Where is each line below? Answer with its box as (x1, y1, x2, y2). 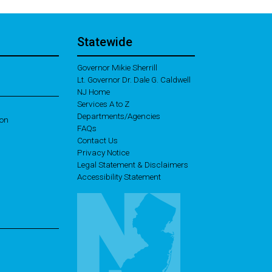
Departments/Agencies (77, 111, 160, 121)
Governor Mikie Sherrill (77, 63, 157, 73)
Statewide (77, 35, 132, 50)
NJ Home (77, 87, 110, 97)
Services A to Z (77, 99, 129, 109)
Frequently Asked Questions (96, 123, 195, 133)
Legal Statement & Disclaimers (77, 160, 188, 170)
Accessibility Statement (77, 172, 161, 182)
